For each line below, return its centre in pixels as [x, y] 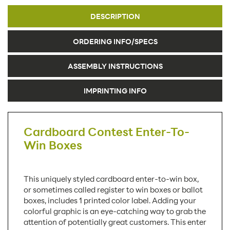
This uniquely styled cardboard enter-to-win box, [111, 179]
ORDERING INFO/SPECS [115, 42]
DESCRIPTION [115, 16]
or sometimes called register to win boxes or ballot [113, 190]
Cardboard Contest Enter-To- [107, 132]
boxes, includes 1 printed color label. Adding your [110, 200]
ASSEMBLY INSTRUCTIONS [115, 66]
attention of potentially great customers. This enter [115, 222]
